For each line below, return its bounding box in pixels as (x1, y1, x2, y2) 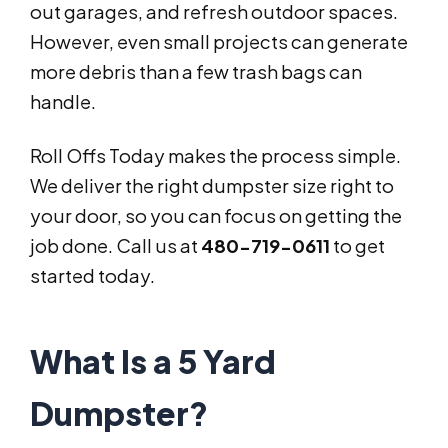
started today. (30, 264, 155, 288)
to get (330, 234, 385, 258)
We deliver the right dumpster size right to (30, 174, 394, 198)
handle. (30, 90, 96, 114)
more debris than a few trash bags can (30, 60, 362, 84)
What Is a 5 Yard (30, 341, 276, 382)
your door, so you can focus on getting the (30, 204, 402, 228)
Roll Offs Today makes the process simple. (30, 144, 401, 168)
